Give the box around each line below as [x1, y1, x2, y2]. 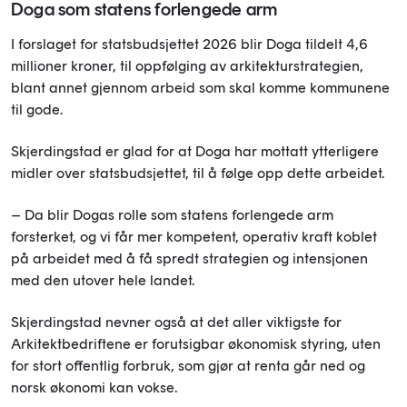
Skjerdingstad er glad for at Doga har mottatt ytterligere [11, 142, 379, 160]
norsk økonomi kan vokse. [11, 378, 177, 396]
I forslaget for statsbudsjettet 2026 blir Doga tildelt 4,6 [11, 35, 368, 53]
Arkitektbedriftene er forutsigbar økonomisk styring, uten [11, 334, 381, 352]
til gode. [11, 100, 63, 118]
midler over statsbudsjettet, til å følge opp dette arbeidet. [11, 164, 384, 182]
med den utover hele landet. [11, 271, 194, 289]
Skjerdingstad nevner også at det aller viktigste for [11, 313, 342, 331]
